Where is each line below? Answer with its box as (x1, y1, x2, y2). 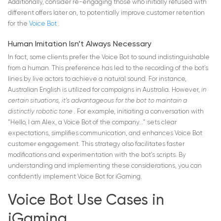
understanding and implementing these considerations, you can (8, 163, 202, 170)
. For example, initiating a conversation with (74, 109, 204, 115)
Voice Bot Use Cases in (8, 193, 164, 209)
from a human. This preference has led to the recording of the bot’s (8, 65, 208, 72)
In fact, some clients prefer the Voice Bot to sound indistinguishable (8, 54, 210, 61)
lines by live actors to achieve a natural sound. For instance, (8, 76, 186, 83)
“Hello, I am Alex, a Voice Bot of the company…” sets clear (8, 119, 177, 126)
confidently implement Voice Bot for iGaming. (8, 174, 142, 181)
